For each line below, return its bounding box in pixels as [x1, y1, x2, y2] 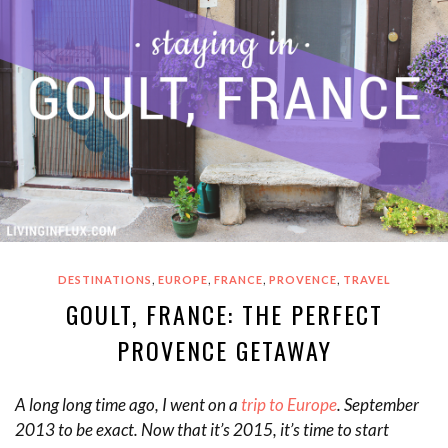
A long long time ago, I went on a [15, 394, 241, 416]
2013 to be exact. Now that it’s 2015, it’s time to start [15, 419, 389, 441]
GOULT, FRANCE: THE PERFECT [65, 296, 383, 333]
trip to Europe [241, 394, 337, 416]
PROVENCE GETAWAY [116, 332, 332, 369]
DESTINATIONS [57, 273, 152, 287]
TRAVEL [342, 273, 391, 287]
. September [337, 394, 419, 416]
